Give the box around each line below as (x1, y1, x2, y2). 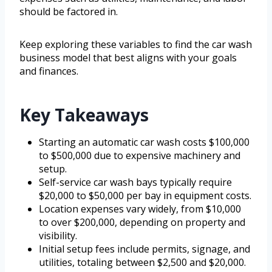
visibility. (39, 229, 77, 243)
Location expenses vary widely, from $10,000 (39, 202, 241, 216)
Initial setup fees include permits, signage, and (39, 242, 250, 256)
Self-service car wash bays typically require (39, 175, 232, 189)
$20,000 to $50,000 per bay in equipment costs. (39, 189, 251, 203)
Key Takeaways (19, 103, 149, 127)
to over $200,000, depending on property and (39, 216, 245, 229)
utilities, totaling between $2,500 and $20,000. (39, 256, 246, 270)
